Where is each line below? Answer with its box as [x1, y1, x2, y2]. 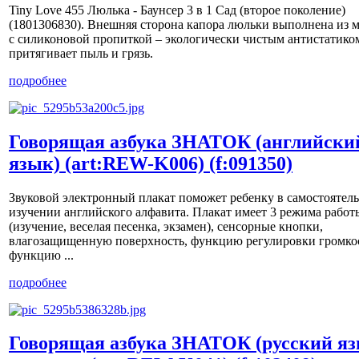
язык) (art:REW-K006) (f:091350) [9, 152, 292, 174]
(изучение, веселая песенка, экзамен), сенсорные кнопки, [9, 219, 323, 233]
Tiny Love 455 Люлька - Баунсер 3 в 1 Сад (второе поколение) [9, 2, 345, 17]
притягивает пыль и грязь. [9, 46, 153, 60]
